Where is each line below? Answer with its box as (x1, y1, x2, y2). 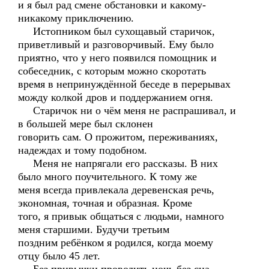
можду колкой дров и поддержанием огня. (18, 91, 213, 103)
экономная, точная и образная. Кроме (18, 197, 192, 209)
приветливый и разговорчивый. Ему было (18, 38, 214, 50)
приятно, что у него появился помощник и (18, 52, 217, 64)
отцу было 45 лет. (18, 250, 100, 262)
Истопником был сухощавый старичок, (18, 25, 215, 37)
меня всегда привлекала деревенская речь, (18, 184, 214, 196)
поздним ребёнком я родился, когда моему (18, 237, 213, 249)
